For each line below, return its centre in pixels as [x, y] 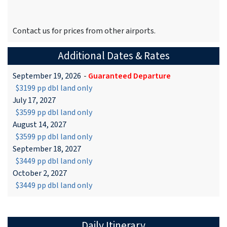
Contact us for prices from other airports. [84, 31]
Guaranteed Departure [129, 76]
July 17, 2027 [34, 101]
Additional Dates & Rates [113, 56]
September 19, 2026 [47, 76]
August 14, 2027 [40, 125]
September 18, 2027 [47, 149]
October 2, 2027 [40, 174]
